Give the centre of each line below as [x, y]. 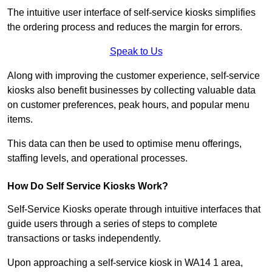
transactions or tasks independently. [85, 239]
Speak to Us [136, 52]
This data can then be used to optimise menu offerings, [124, 144]
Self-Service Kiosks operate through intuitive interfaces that [134, 209]
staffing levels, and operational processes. [97, 158]
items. [21, 120]
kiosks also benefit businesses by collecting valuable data [131, 90]
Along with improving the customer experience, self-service [134, 76]
